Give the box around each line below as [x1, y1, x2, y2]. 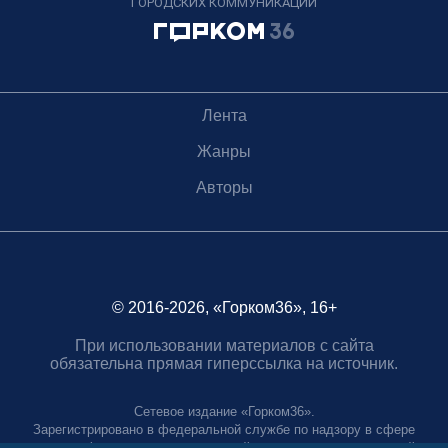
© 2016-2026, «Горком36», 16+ [111, 298, 337, 316]
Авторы [195, 178, 253, 196]
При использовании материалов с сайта [74, 336, 374, 354]
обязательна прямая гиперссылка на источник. [50, 354, 398, 372]
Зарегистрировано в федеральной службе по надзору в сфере [33, 421, 415, 437]
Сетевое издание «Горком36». [133, 403, 315, 419]
